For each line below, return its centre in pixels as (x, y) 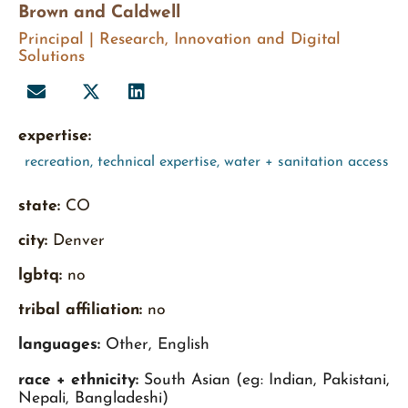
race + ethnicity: (78, 381)
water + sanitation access (306, 163)
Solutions (51, 57)
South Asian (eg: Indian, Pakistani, (264, 381)
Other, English (155, 345)
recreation (57, 163)
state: (42, 207)
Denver (76, 241)
